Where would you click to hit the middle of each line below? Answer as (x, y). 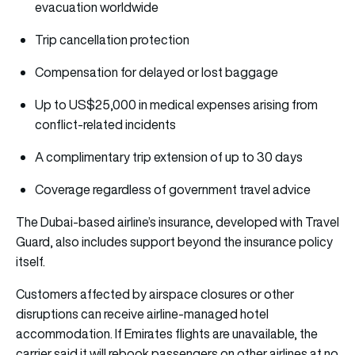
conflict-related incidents (105, 124)
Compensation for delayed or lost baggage (157, 72)
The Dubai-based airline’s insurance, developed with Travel (177, 221)
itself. (31, 261)
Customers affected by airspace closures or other (155, 294)
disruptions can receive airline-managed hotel (142, 313)
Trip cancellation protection (112, 39)
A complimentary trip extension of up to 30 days (169, 157)
